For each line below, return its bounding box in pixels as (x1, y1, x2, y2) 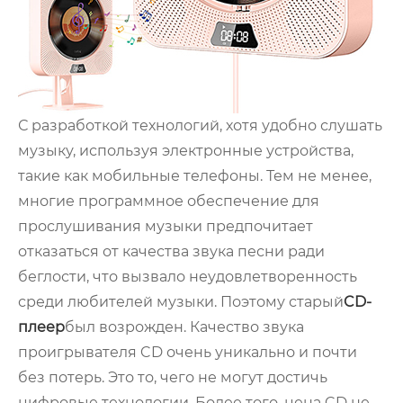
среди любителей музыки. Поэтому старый (18, 293, 344, 311)
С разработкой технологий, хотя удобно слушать (18, 117, 382, 135)
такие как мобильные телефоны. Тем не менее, (18, 167, 372, 185)
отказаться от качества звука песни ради (18, 243, 325, 261)
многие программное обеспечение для (18, 193, 319, 210)
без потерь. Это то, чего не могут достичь (18, 369, 327, 387)
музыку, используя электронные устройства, (18, 142, 354, 160)
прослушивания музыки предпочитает (18, 218, 313, 236)
